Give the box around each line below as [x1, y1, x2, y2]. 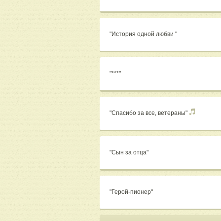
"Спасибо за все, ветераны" [110, 110, 189, 117]
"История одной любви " [110, 31, 179, 38]
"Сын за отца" [110, 149, 150, 156]
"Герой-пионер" [110, 188, 154, 196]
